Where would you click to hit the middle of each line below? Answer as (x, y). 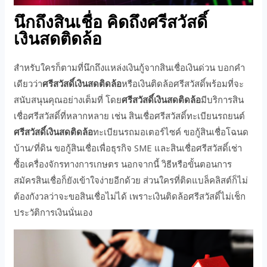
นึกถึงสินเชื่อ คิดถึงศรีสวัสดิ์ (111, 23)
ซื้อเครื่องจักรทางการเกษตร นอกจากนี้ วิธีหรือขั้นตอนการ (123, 164)
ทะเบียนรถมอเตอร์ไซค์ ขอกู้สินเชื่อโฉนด (171, 132)
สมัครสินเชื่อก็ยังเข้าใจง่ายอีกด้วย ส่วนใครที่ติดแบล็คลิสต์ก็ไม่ (131, 180)
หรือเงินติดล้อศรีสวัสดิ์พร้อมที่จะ (183, 84)
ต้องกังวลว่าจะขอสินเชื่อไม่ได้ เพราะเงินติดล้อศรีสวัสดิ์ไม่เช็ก (130, 196)
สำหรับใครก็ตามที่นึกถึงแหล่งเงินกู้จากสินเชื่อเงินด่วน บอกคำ (130, 68)
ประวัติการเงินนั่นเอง (53, 212)
